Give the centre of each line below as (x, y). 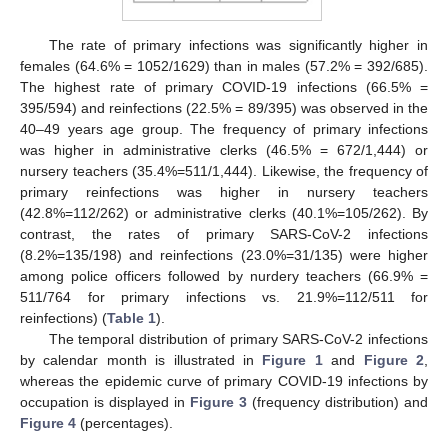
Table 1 (131, 318)
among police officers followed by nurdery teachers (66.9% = (224, 276)
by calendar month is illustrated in (141, 360)
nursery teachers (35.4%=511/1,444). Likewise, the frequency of (224, 171)
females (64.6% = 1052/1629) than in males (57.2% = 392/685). (224, 66)
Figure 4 (48, 423)
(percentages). (124, 423)
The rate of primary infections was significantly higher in (238, 45)
